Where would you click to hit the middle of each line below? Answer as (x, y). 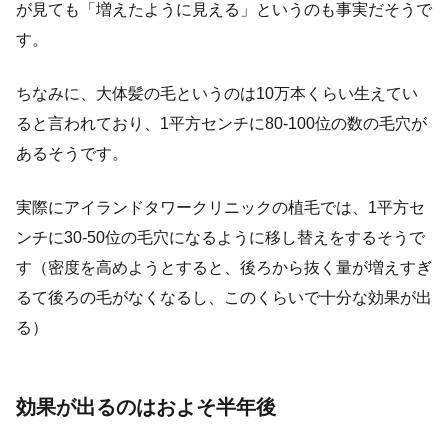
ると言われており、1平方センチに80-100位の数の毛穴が (221, 123)
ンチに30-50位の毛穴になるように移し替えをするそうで (220, 237)
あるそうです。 (72, 153)
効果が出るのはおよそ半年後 (146, 406)
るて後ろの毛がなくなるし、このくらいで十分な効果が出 (224, 297)
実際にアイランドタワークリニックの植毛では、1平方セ (220, 207)
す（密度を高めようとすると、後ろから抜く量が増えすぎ (224, 267)
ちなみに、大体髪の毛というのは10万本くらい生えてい (217, 93)
